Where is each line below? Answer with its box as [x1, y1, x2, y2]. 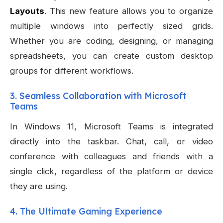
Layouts [10, 6, 44, 16]
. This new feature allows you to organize [44, 6, 213, 16]
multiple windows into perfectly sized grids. [10, 21, 213, 31]
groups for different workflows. [10, 66, 133, 76]
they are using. [10, 181, 68, 192]
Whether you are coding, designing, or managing [10, 36, 213, 46]
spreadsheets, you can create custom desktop [10, 51, 213, 61]
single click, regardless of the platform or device [10, 166, 213, 177]
